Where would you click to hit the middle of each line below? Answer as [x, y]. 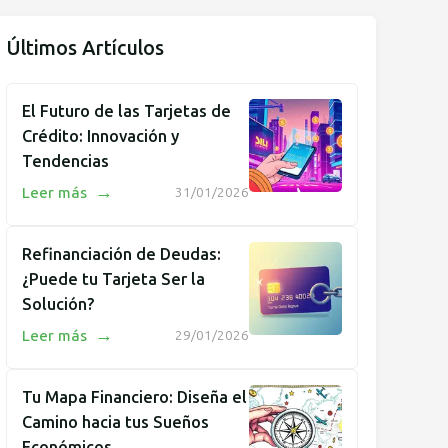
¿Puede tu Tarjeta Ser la [113, 279]
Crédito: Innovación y [100, 136]
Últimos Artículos [85, 48]
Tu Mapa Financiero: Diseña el [134, 397]
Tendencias [65, 161]
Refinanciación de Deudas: [121, 254]
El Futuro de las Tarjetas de [126, 111]
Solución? [58, 304]
